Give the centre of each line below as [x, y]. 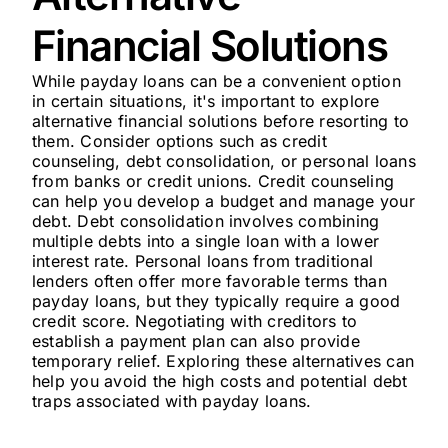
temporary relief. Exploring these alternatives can [222, 361]
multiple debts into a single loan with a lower [205, 241]
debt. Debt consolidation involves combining [205, 221]
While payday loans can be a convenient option [216, 81]
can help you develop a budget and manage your [223, 201]
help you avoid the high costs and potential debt [219, 381]
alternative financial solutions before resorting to [220, 121]
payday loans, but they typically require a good [216, 301]
